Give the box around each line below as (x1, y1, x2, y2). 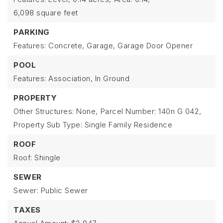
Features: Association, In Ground (13, 74, 129, 83)
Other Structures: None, (13, 107, 98, 116)
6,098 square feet (13, 8, 78, 17)
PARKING (13, 27, 50, 37)
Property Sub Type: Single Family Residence (13, 120, 172, 129)
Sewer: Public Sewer (13, 186, 88, 195)
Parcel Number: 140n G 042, (100, 107, 202, 116)
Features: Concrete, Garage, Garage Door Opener (13, 41, 193, 50)
